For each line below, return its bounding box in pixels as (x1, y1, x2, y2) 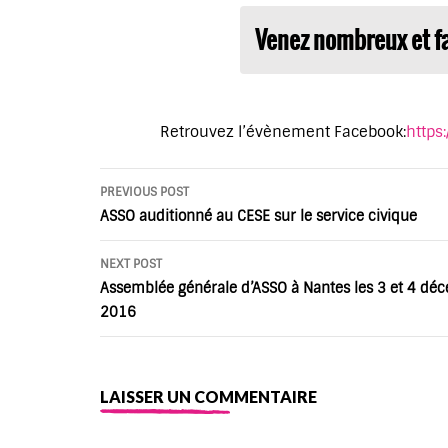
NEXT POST (100, 256, 162, 272)
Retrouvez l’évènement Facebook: (159, 122, 406, 142)
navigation (100, 206, 224, 252)
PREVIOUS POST (100, 184, 189, 200)
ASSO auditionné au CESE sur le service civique (100, 207, 417, 225)
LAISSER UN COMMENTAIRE (100, 387, 317, 406)
